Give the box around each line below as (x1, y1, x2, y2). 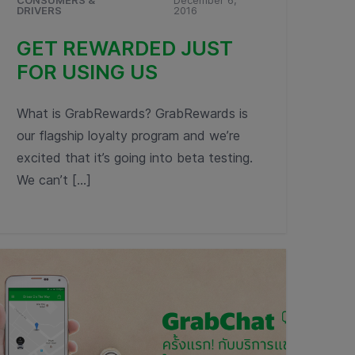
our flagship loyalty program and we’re (17, 128, 240, 143)
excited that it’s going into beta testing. (17, 150, 253, 166)
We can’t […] (17, 172, 91, 188)
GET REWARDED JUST (17, 36, 233, 60)
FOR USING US (17, 60, 158, 84)
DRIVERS (17, 4, 62, 17)
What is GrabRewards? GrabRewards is (17, 105, 248, 121)
